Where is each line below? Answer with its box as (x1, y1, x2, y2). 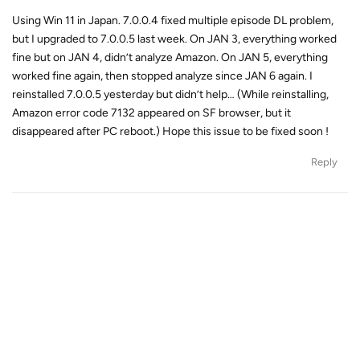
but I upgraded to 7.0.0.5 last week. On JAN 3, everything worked (12, 31, 337, 46)
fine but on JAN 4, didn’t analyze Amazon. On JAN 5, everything (12, 50, 328, 64)
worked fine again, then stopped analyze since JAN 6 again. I (12, 68, 313, 83)
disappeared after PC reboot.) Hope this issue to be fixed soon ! (12, 124, 329, 138)
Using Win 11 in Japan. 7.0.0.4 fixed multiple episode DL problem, (12, 13, 333, 27)
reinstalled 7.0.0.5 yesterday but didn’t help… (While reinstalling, (12, 87, 329, 101)
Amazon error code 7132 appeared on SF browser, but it (12, 105, 291, 120)
